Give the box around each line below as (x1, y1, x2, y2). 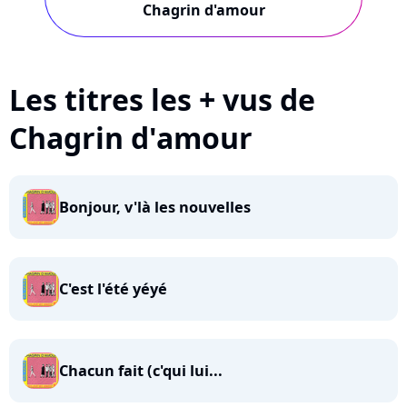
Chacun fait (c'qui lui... (59, 361, 223, 381)
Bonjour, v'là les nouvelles (59, 197, 251, 217)
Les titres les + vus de (9, 80, 315, 119)
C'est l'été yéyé (59, 279, 167, 299)
